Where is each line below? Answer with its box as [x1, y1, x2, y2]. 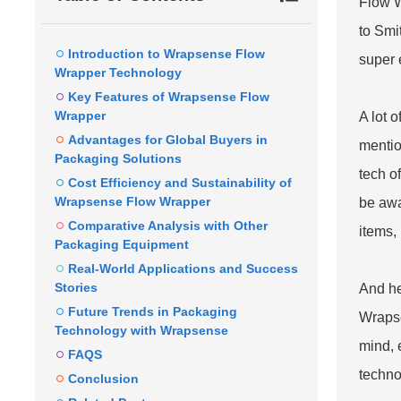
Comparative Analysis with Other [68, 218, 268, 233]
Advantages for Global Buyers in [68, 132, 268, 147]
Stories [55, 279, 98, 294]
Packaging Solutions [55, 150, 182, 166]
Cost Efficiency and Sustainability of [68, 175, 292, 190]
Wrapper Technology [55, 64, 182, 80]
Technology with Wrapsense [55, 322, 228, 337]
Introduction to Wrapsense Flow [68, 46, 265, 61]
